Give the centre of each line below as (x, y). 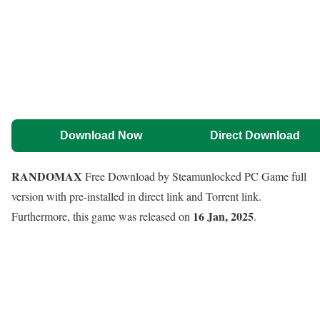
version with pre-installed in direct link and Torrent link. (136, 196)
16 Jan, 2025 (223, 216)
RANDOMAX (47, 176)
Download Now (101, 135)
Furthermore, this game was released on (102, 216)
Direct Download (255, 135)
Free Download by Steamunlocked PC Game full (194, 176)
